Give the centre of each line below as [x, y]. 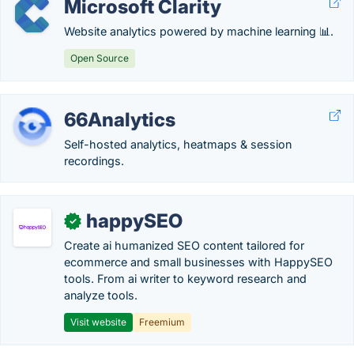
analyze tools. [101, 295]
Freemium [162, 322]
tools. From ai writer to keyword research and [185, 279]
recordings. [94, 161]
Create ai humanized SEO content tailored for [184, 245]
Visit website [98, 322]
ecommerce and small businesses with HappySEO [198, 262]
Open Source [100, 58]
